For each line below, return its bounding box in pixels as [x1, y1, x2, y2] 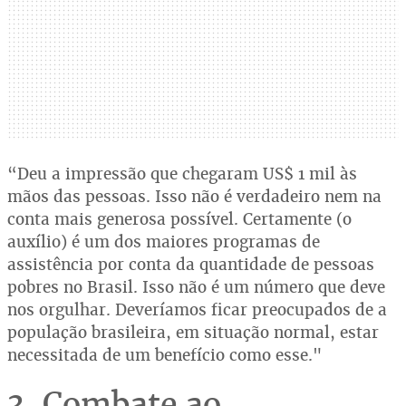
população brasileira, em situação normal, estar [7, 321, 379, 343]
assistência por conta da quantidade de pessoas [7, 253, 374, 275]
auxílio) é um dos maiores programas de [7, 230, 320, 252]
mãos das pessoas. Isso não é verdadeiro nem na [7, 185, 382, 207]
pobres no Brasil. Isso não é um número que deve [7, 275, 385, 297]
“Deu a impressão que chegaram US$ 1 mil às [7, 162, 357, 184]
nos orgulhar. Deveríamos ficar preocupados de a [7, 298, 387, 320]
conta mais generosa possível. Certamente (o [7, 208, 352, 229]
